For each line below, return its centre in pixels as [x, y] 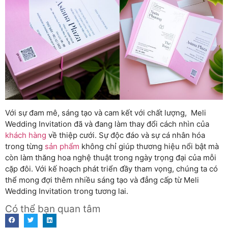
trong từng [25, 146]
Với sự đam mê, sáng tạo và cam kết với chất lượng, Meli [106, 112]
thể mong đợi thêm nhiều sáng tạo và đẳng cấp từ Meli [102, 180]
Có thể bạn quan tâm [53, 209]
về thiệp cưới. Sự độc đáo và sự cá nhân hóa [126, 135]
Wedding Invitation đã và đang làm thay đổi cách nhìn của [107, 124]
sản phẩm [62, 146]
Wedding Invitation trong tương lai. [67, 191]
